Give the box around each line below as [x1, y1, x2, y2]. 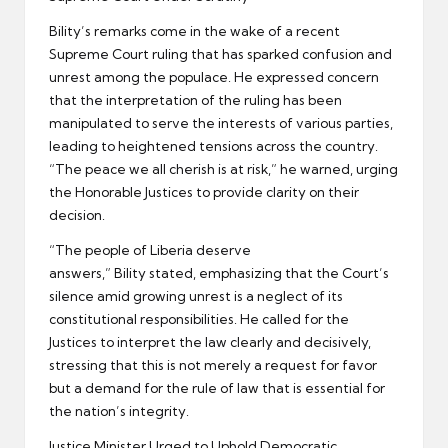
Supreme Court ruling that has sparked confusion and [49, 45, 392, 62]
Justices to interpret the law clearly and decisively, [49, 333, 371, 350]
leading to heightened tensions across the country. [49, 137, 378, 154]
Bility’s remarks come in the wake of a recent [49, 22, 340, 39]
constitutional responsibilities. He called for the [49, 310, 349, 327]
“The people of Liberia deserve [49, 241, 251, 258]
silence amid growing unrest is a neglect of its [49, 287, 343, 304]
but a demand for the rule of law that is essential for [49, 379, 385, 396]
